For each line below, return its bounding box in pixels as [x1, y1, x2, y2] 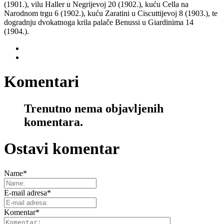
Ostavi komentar [4, 139, 119, 158]
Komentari [4, 72, 79, 91]
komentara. [24, 115, 83, 128]
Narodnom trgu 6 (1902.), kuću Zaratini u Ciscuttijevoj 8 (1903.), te [4, 8, 217, 17]
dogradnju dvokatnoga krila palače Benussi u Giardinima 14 [4, 17, 193, 26]
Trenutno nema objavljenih [24, 101, 163, 115]
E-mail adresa [4, 188, 47, 197]
